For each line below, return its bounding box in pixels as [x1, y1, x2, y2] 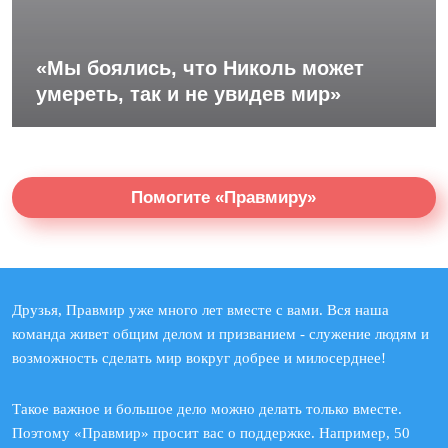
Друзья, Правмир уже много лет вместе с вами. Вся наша [12, 302, 389, 318]
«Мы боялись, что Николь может [36, 57, 364, 79]
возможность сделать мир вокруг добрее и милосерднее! [12, 350, 386, 366]
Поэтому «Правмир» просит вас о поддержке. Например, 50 [12, 425, 410, 441]
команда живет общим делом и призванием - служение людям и [12, 326, 429, 342]
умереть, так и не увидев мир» [36, 83, 341, 105]
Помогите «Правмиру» [131, 188, 317, 207]
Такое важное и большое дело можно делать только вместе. [12, 401, 402, 417]
